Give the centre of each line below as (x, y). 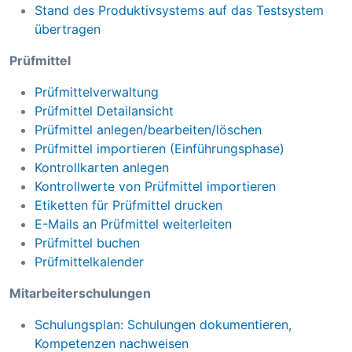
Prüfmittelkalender (89, 262)
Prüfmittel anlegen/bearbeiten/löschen (148, 130)
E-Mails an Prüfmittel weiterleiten (133, 224)
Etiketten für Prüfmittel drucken (128, 205)
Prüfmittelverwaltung (97, 92)
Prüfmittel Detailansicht (104, 111)
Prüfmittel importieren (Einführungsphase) (159, 149)
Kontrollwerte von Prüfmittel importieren (155, 187)
